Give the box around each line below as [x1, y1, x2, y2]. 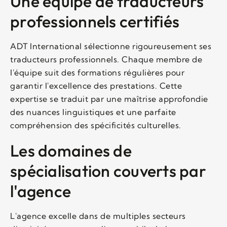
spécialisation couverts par [10, 160, 206, 181]
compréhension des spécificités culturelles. [10, 120, 181, 130]
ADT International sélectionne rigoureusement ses [10, 41, 211, 51]
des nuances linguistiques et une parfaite [10, 106, 176, 117]
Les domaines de [10, 140, 132, 161]
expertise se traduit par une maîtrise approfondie [10, 93, 208, 104]
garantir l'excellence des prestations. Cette [10, 80, 182, 91]
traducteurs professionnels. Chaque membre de [10, 54, 202, 64]
